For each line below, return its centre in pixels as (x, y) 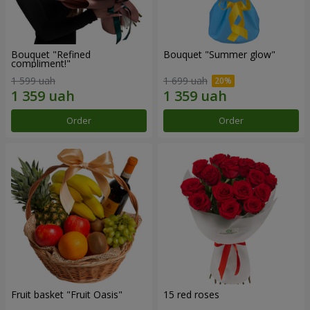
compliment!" (41, 63)
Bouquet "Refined (51, 54)
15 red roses (191, 295)
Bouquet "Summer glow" (219, 54)
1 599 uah (33, 81)
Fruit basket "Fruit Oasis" (67, 295)
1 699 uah (185, 81)
